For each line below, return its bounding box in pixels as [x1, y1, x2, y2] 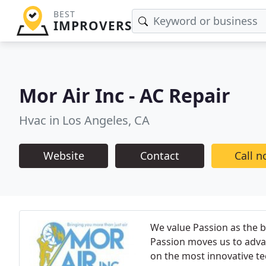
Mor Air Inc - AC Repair [19, 82, 230, 108]
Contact [140, 148, 179, 163]
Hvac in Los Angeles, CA [19, 112, 150, 128]
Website [43, 148, 84, 163]
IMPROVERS [53, 17, 132, 34]
